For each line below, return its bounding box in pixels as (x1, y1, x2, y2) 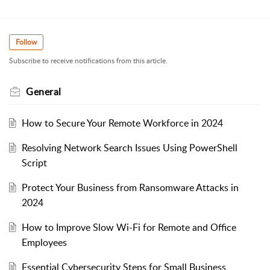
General (26, 84, 61, 98)
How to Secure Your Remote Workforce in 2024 (21, 116, 223, 130)
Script (21, 155, 47, 169)
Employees (21, 235, 67, 249)
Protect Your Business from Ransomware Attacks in (21, 180, 239, 194)
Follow (16, 37, 37, 48)
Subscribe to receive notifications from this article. (9, 55, 168, 66)
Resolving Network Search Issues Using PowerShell (21, 140, 237, 154)
